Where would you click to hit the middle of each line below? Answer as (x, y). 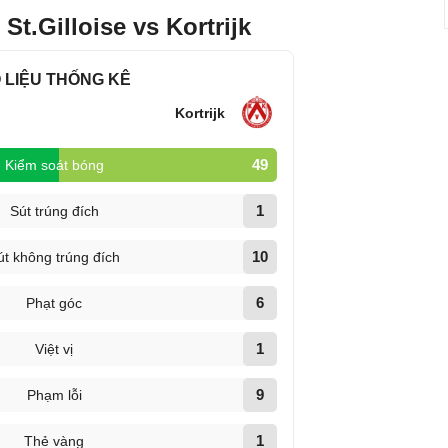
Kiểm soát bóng (54, 165)
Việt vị (54, 349)
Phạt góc (54, 303)
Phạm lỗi (54, 395)
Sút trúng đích (54, 211)
